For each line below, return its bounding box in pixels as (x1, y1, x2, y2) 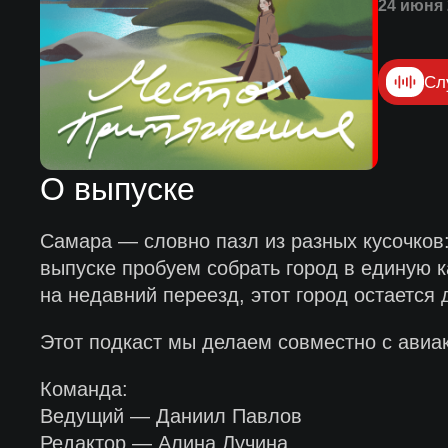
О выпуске (39, 171, 195, 207)
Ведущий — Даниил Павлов (39, 405, 302, 427)
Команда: (39, 378, 128, 400)
